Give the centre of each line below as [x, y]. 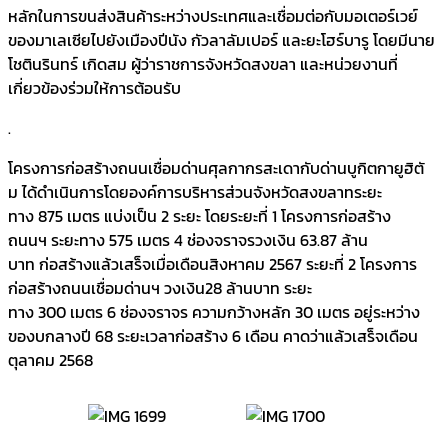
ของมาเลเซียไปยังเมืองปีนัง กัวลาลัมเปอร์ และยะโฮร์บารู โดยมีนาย [221, 39]
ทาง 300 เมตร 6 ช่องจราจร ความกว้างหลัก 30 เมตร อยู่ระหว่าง [214, 311]
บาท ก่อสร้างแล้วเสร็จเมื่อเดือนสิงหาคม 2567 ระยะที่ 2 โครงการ [212, 263]
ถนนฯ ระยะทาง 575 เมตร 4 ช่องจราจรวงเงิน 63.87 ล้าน [188, 239]
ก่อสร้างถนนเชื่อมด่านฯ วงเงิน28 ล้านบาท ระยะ [160, 287]
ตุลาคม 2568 [50, 359]
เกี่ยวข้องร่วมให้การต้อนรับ [94, 87]
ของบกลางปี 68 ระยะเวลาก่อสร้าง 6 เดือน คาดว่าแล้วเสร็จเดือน [213, 335]
